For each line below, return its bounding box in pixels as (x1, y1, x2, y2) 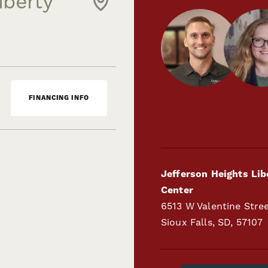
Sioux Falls (161, 216, 212, 229)
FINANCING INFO (28, 93, 89, 102)
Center (161, 184, 193, 196)
